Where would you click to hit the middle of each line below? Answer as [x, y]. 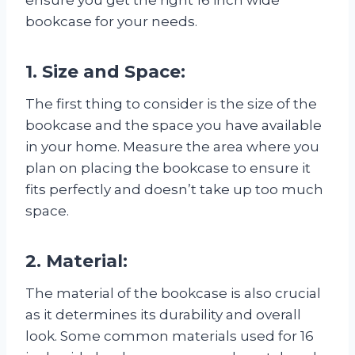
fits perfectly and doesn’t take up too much [174, 189]
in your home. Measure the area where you [172, 146]
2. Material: [76, 261]
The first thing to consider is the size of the [171, 103]
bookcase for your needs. [111, 21]
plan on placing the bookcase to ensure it [168, 168]
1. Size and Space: [105, 71]
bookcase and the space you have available [174, 125]
